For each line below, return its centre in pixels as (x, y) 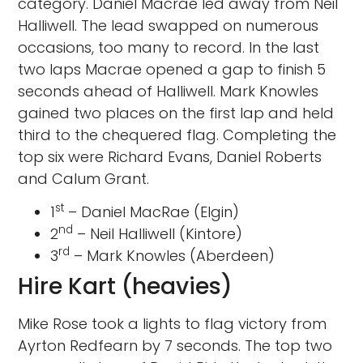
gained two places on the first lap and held (176, 113)
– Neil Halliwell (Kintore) (158, 233)
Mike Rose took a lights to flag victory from (173, 323)
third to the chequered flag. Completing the (177, 135)
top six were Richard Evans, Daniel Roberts (170, 156)
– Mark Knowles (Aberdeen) (173, 255)
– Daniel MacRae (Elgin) (152, 211)
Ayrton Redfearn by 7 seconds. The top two (175, 345)
